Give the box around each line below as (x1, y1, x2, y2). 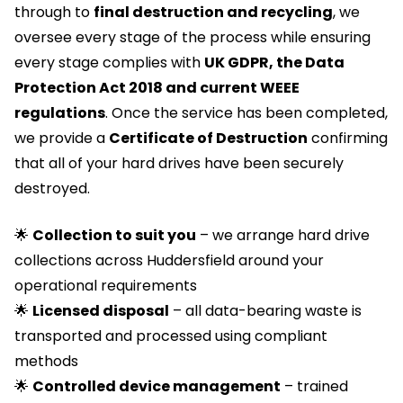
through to (14, 2, 94, 23)
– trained (281, 376, 348, 398)
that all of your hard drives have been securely (14, 153, 344, 175)
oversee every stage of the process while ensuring (14, 27, 371, 49)
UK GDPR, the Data (204, 52, 345, 74)
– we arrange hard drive (196, 225, 370, 246)
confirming (308, 128, 388, 149)
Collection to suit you (32, 225, 196, 246)
